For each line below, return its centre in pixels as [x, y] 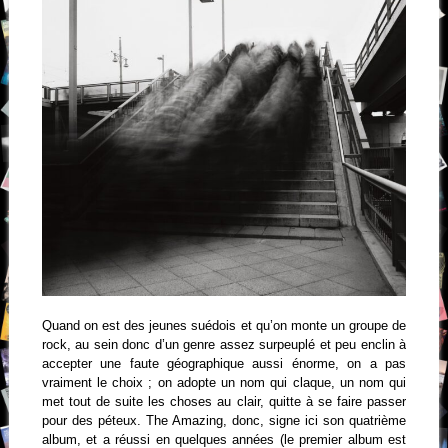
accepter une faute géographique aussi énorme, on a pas [224, 363]
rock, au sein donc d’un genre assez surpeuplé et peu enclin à [224, 344]
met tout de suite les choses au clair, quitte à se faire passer [224, 401]
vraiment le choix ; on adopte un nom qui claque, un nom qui [224, 382]
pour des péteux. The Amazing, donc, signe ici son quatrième [224, 420]
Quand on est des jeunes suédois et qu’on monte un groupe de [224, 325]
